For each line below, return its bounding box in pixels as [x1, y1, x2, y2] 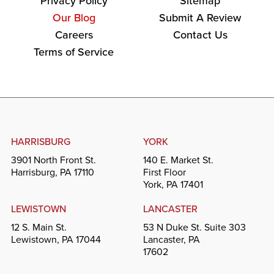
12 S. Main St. [10, 220, 67, 234]
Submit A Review [159, 9, 242, 26]
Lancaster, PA [143, 232, 200, 246]
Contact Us [172, 26, 228, 43]
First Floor [143, 165, 186, 179]
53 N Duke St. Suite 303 [143, 220, 246, 234]
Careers [54, 26, 93, 43]
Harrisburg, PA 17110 [10, 165, 94, 179]
